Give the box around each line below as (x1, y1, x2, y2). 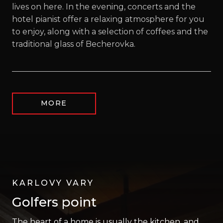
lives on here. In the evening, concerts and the (12, 1, 196, 11)
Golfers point (12, 194, 97, 210)
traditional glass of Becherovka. (12, 39, 135, 49)
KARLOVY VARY (12, 178, 94, 188)
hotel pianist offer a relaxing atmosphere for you (12, 14, 205, 24)
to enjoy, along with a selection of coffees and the (12, 26, 208, 36)
